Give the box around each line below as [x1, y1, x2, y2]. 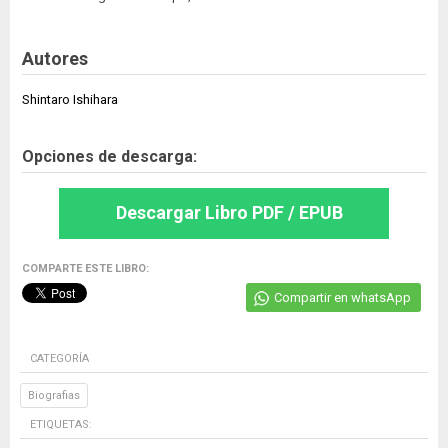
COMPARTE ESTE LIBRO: [22, 262, 149, 276]
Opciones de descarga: [22, 147, 197, 167]
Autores [22, 48, 88, 70]
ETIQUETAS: [30, 418, 92, 432]
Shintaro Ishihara [22, 92, 118, 108]
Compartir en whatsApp [274, 290, 411, 306]
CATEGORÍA [30, 352, 89, 366]
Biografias [28, 389, 80, 403]
